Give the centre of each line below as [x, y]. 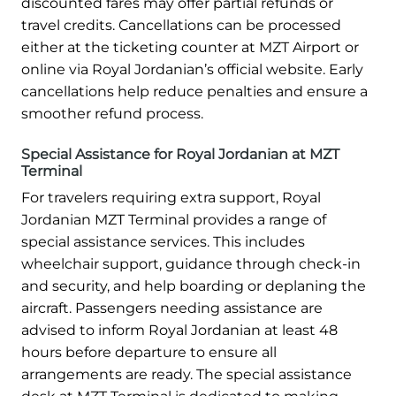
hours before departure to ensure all [149, 353]
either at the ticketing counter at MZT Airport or [190, 48]
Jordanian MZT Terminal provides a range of [174, 220]
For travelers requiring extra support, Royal [171, 198]
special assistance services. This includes [163, 242]
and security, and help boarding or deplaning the [194, 286]
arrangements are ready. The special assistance [187, 375]
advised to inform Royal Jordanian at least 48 [179, 331]
